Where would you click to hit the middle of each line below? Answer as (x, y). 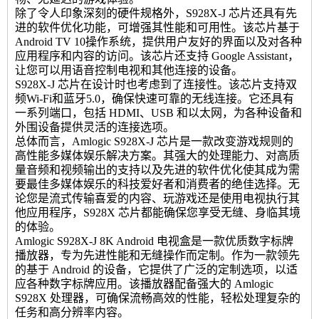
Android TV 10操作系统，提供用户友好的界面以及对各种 (158, 41)
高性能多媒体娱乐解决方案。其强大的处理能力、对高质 (157, 155)
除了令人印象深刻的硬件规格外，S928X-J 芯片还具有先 (156, 13)
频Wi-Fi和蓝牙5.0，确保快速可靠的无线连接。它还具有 (155, 98)
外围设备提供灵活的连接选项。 (95, 127)
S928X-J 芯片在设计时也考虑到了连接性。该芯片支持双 (156, 84)
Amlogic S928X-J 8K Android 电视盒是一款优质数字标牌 (154, 241)
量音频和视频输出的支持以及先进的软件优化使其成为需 (157, 169)
